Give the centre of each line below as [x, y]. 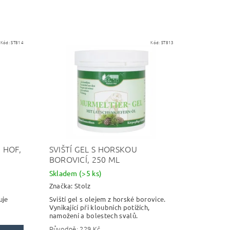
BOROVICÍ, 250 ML [84, 159]
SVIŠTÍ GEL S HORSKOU [93, 149]
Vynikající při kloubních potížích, [99, 207]
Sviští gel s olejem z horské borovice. [107, 199]
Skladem [64, 173]
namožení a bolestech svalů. [95, 215]
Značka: [62, 186]
